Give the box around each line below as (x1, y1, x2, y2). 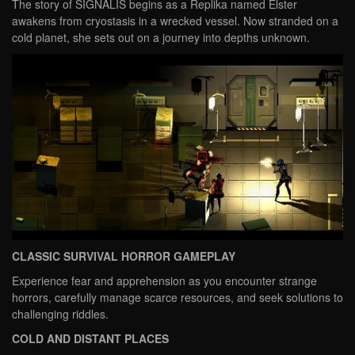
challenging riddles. (12, 305, 109, 322)
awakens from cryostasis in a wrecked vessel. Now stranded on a (12, 13, 338, 29)
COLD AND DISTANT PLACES (12, 330, 169, 346)
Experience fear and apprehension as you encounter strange (12, 272, 317, 288)
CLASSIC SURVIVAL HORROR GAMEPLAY (12, 247, 235, 264)
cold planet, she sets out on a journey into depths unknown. (12, 29, 310, 46)
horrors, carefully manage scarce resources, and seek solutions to (12, 288, 343, 305)
